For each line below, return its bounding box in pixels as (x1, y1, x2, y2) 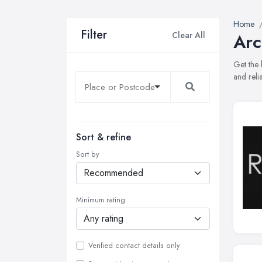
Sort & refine (76, 130, 131, 144)
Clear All (172, 29, 205, 41)
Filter (81, 26, 107, 43)
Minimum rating (76, 195, 125, 205)
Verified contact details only (88, 240, 180, 251)
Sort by (76, 149, 99, 160)
